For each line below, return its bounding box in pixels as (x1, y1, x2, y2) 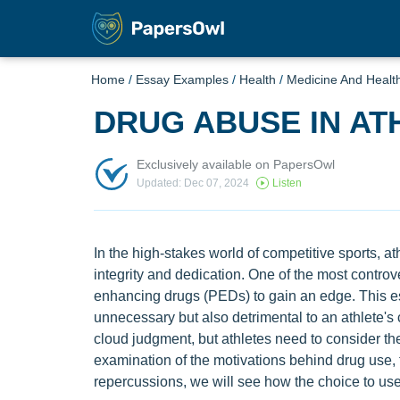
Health (239, 72, 276, 87)
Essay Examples (136, 72, 229, 87)
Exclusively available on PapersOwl (136, 156, 335, 171)
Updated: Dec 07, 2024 (136, 177, 249, 190)
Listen (271, 177, 302, 190)
